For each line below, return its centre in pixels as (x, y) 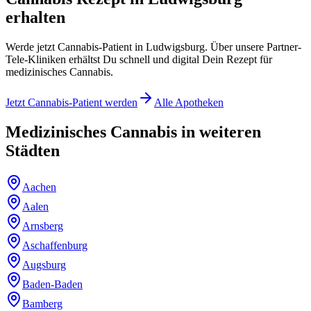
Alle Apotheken (189, 103)
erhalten (35, 18)
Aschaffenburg (55, 246)
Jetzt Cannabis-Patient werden (72, 103)
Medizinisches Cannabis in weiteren (133, 132)
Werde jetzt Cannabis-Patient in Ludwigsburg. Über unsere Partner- (153, 47)
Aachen (39, 187)
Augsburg (44, 265)
